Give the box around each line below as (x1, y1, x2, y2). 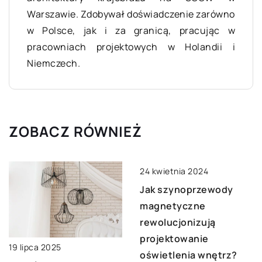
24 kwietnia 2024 (140, 166, 208, 177)
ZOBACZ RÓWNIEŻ (9, 122, 142, 142)
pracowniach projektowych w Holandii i (27, 40, 235, 54)
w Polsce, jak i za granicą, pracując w (27, 24, 235, 37)
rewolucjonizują (140, 216, 216, 229)
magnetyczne (140, 199, 206, 213)
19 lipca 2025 (9, 241, 61, 253)
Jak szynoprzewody (140, 183, 233, 196)
